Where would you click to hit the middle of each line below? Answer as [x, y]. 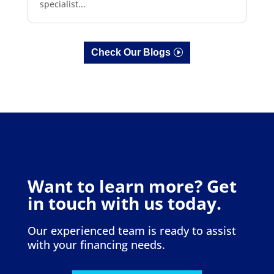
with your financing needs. [96, 245]
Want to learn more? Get [132, 186]
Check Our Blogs [131, 53]
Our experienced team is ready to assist [131, 231]
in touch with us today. [124, 203]
